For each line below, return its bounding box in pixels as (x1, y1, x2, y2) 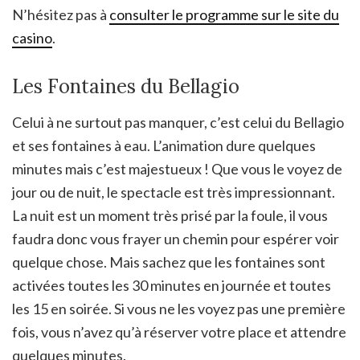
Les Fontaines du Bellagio (12, 73, 239, 99)
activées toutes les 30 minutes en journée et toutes (12, 276, 331, 294)
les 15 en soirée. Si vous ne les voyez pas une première (12, 299, 346, 317)
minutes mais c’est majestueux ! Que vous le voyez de (12, 159, 342, 178)
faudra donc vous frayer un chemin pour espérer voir (12, 229, 339, 247)
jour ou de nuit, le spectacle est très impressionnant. (12, 182, 335, 201)
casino (12, 28, 52, 47)
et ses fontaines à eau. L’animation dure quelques (12, 136, 316, 154)
